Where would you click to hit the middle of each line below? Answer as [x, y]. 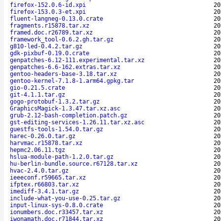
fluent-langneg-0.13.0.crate [56, 18]
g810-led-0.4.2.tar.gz [46, 46]
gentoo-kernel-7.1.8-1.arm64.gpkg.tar [72, 81]
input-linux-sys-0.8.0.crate [56, 205]
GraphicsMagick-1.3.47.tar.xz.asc [65, 108]
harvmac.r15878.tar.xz [46, 143]
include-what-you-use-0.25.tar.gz [65, 198]
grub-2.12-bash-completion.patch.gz [69, 115]
